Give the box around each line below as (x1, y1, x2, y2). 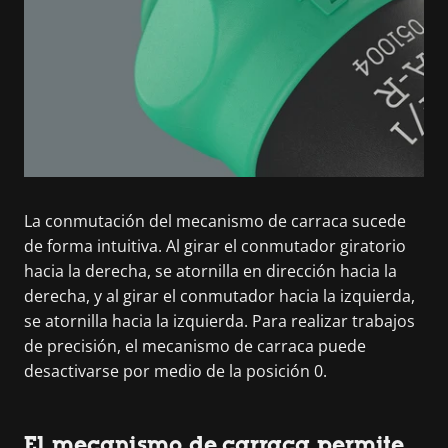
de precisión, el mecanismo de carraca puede (24, 334, 366, 357)
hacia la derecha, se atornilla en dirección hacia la (24, 259, 397, 282)
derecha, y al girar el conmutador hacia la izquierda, (24, 284, 415, 307)
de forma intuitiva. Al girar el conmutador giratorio (24, 234, 406, 257)
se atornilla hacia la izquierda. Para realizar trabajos (24, 309, 415, 332)
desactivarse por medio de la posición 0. (24, 359, 327, 382)
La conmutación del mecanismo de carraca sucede (24, 209, 406, 232)
